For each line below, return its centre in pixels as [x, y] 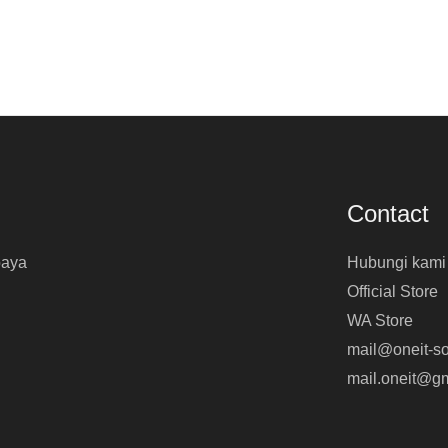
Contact [388, 213]
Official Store [392, 292]
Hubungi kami [396, 263]
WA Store [380, 321]
